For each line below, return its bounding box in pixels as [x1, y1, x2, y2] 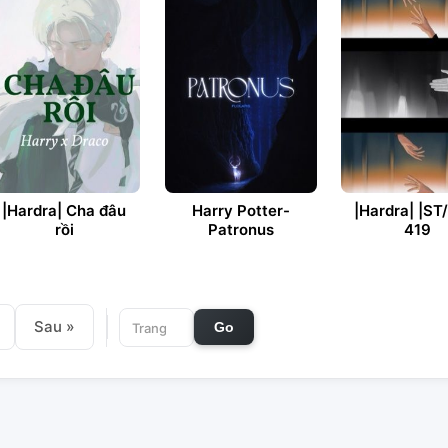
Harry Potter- [191, 201, 290, 220]
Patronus [207, 220, 274, 239]
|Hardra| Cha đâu [2, 201, 126, 220]
